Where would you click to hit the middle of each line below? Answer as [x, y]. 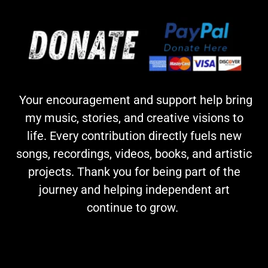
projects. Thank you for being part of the [134, 172]
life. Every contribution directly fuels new [134, 136]
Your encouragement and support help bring [134, 100]
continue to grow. [134, 208]
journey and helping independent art [134, 190]
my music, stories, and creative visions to [134, 118]
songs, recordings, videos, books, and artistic [134, 154]
